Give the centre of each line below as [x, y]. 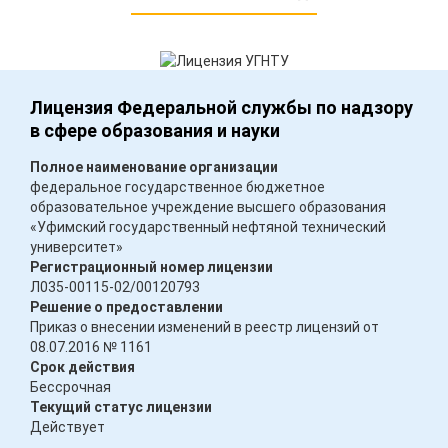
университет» [76, 247]
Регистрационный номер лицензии [151, 267]
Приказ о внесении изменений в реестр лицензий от [204, 327]
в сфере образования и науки [155, 131]
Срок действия [82, 367]
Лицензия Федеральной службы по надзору [221, 108]
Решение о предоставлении [126, 307]
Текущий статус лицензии [121, 407]
